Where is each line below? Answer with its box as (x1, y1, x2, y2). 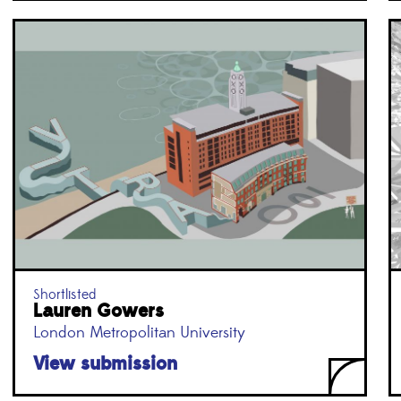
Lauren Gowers (32, 298, 164, 323)
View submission (32, 351, 177, 376)
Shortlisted (32, 285, 96, 303)
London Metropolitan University (32, 322, 245, 343)
